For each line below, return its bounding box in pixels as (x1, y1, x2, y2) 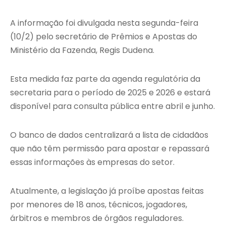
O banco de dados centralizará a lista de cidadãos (10, 129, 208, 141)
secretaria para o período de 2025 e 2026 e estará (10, 87, 210, 99)
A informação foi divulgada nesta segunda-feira (10, 17, 198, 29)
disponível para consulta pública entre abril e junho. (10, 100, 215, 112)
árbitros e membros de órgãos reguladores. (10, 212, 184, 224)
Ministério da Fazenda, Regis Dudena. (10, 44, 154, 56)
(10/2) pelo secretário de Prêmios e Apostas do (10, 31, 197, 43)
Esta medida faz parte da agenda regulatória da (10, 73, 200, 85)
